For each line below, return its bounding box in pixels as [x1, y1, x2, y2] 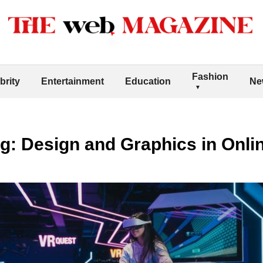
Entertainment [41, 76, 104, 86]
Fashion [192, 71, 228, 82]
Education [125, 76, 171, 86]
